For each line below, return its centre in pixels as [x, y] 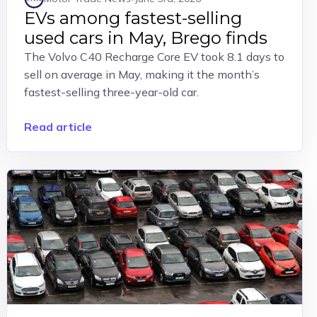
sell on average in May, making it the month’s [142, 74]
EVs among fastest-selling [133, 18]
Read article [58, 127]
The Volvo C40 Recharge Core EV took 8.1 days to [155, 57]
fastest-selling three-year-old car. [112, 92]
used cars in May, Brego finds [146, 38]
